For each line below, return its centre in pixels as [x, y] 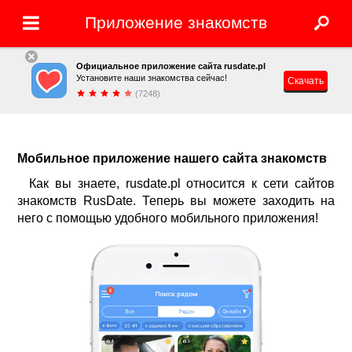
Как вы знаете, [77, 183]
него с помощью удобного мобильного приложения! [170, 218]
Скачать [305, 81]
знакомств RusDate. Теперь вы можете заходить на [176, 201]
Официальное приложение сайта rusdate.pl [170, 66]
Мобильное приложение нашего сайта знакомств [172, 158]
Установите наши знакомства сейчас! [151, 78]
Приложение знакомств [176, 22]
